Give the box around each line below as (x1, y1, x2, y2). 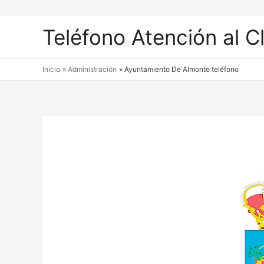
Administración (68, 65, 117, 74)
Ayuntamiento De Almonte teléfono (124, 65, 239, 74)
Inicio (42, 65, 60, 74)
